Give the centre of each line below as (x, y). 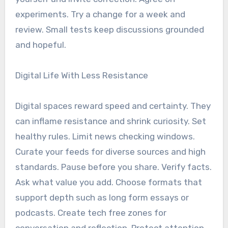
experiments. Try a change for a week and (100, 14)
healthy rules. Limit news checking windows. (105, 136)
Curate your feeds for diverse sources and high (110, 151)
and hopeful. (40, 45)
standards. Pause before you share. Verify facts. (113, 167)
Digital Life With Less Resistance (81, 75)
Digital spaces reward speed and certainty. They (113, 106)
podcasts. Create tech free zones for (91, 212)
